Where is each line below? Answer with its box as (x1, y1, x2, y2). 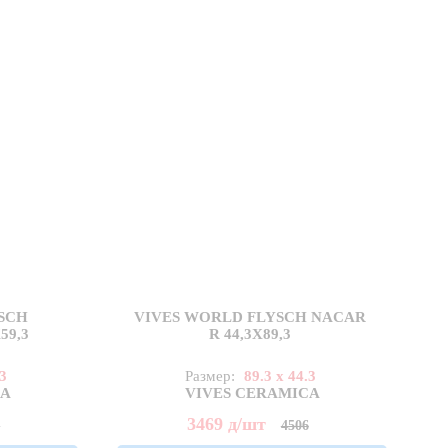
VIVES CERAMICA (184, 385, 320, 402)
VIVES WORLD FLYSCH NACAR (134, 309, 367, 326)
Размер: (184, 368, 239, 385)
